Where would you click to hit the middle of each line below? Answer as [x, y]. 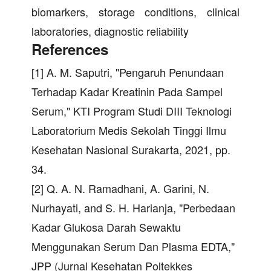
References [70, 49]
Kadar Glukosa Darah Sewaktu [106, 227]
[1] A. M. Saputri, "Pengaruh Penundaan [128, 72]
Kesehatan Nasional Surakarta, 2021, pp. [131, 150]
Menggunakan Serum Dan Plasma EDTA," [133, 247]
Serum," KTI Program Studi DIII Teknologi [132, 111]
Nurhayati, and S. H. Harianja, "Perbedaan [133, 208]
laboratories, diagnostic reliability [110, 31]
